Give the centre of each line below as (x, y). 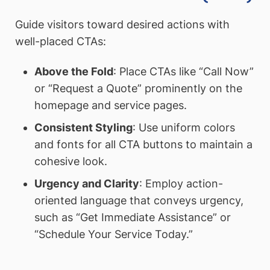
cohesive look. (71, 161)
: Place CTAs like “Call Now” (183, 71)
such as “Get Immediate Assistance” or (132, 217)
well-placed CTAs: (61, 42)
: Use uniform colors (184, 127)
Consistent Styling (83, 127)
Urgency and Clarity (86, 183)
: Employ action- (181, 183)
